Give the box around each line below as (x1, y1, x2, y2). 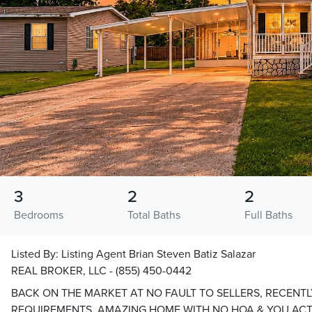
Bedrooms (14, 208, 63, 223)
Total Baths (127, 208, 180, 223)
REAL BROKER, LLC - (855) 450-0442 (11, 264, 192, 279)
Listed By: (11, 247, 61, 262)
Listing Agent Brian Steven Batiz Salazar (61, 247, 256, 262)
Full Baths (244, 208, 292, 223)
